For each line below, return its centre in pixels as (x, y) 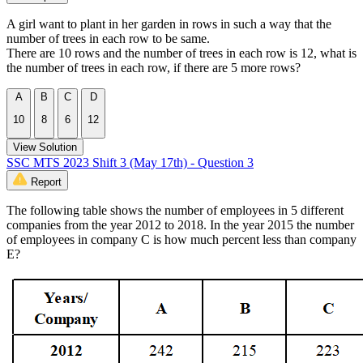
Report (46, 182)
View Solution (45, 147)
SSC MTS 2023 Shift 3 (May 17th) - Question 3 (130, 163)
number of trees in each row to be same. (108, 38)
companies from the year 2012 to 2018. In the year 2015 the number (180, 225)
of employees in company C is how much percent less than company (181, 240)
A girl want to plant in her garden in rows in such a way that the (169, 23)
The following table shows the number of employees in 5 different (175, 211)
